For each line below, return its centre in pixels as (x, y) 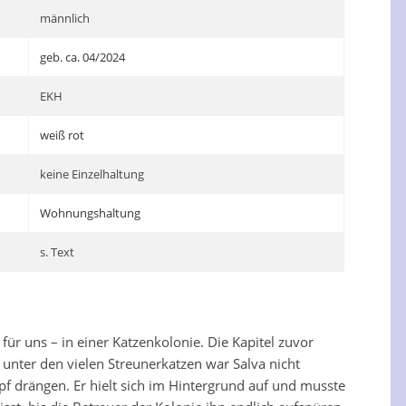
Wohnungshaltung (91, 213)
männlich (65, 18)
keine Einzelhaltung (92, 174)
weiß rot (63, 135)
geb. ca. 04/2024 (83, 57)
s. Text (58, 252)
